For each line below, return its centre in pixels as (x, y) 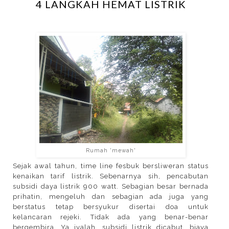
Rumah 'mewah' (111, 150)
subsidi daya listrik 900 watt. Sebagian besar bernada (111, 186)
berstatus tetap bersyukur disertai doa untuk (111, 207)
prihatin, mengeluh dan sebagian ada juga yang (111, 196)
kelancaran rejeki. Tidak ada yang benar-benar (111, 217)
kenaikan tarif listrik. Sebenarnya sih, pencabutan (111, 176)
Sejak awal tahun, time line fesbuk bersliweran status (111, 166)
